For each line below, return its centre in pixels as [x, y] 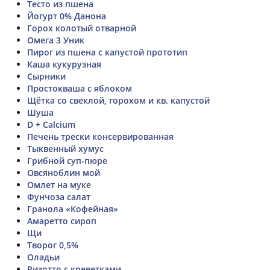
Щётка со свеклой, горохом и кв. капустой [118, 100]
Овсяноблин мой [64, 172]
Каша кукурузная [64, 64]
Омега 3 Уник [56, 40]
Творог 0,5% [53, 245]
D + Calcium [51, 124]
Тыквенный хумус [65, 148]
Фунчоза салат [59, 196]
